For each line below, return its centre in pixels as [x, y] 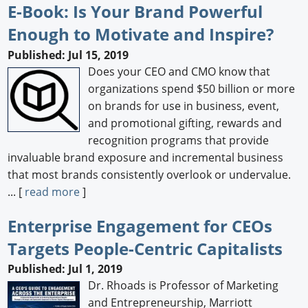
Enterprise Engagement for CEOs [140, 225]
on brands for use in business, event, [184, 106]
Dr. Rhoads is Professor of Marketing [184, 286]
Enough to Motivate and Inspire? [141, 34]
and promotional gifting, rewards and [185, 123]
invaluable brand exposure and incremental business [146, 157]
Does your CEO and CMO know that [179, 71]
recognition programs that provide [179, 140]
